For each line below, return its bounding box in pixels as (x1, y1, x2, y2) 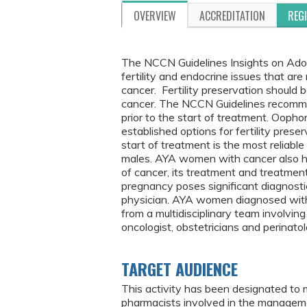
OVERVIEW (134, 8, 176, 24)
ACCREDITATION (199, 8, 265, 24)
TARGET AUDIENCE (121, 256, 238, 281)
